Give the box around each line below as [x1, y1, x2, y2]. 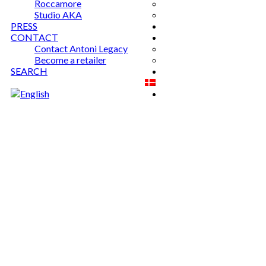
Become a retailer [34, 54, 106, 65]
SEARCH [11, 65, 47, 77]
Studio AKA [34, 9, 82, 20]
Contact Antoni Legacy [34, 43, 128, 54]
